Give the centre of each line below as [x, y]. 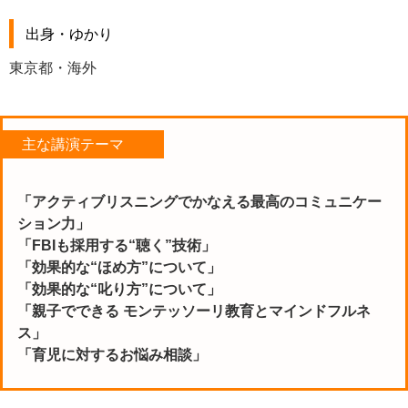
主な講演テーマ [73, 144]
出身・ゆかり [69, 34]
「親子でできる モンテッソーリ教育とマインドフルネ [194, 311]
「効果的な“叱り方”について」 [119, 289]
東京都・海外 [53, 67]
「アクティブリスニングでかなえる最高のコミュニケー [199, 201]
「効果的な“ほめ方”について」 [119, 267]
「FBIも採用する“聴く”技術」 [117, 245]
